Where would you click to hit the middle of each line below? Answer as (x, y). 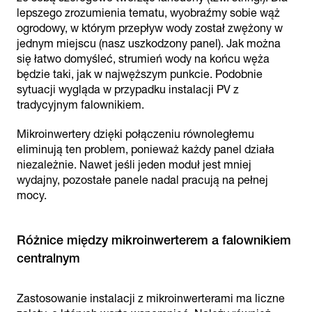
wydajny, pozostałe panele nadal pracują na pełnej (142, 180)
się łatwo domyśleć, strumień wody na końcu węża (143, 59)
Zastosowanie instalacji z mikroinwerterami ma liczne (151, 298)
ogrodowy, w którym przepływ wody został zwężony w (150, 28)
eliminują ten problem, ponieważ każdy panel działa (146, 149)
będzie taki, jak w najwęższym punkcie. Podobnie (140, 74)
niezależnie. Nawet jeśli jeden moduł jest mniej (134, 165)
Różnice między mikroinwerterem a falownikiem (154, 240)
